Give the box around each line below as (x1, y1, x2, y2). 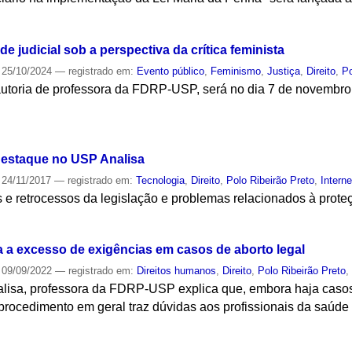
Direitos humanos (137, 265, 217, 277)
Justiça (267, 64, 301, 77)
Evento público (137, 64, 205, 77)
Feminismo (211, 64, 262, 77)
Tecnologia (136, 174, 185, 186)
